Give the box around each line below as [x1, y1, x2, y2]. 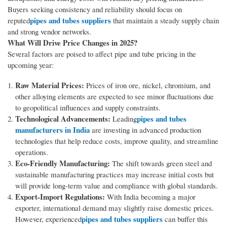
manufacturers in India [15, 124, 90, 136]
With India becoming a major [105, 192, 196, 202]
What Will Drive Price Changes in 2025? [8, 37, 137, 49]
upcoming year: [8, 60, 54, 70]
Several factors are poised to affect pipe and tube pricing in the [8, 49, 196, 59]
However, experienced [15, 214, 82, 224]
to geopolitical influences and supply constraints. [15, 102, 161, 113]
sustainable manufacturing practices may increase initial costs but [15, 169, 214, 180]
